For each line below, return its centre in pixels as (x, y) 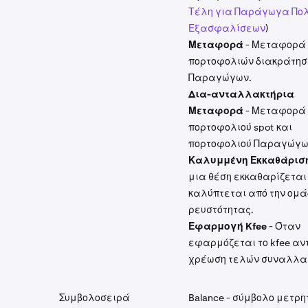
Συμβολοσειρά (95, 298)
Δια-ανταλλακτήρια (241, 94)
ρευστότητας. (221, 210)
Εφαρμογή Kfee (228, 226)
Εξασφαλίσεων (227, 28)
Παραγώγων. (220, 78)
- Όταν (284, 226)
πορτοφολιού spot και (240, 127)
